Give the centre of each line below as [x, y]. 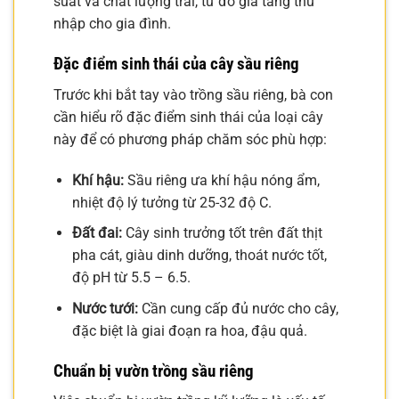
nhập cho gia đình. [112, 24]
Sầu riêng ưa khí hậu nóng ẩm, [221, 180]
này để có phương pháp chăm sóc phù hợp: [190, 139]
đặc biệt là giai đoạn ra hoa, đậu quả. [189, 330]
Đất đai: [97, 233]
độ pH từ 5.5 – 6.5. [131, 278]
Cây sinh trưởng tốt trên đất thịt [222, 233]
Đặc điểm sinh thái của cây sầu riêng [176, 64]
